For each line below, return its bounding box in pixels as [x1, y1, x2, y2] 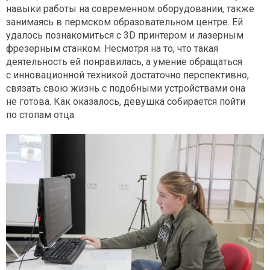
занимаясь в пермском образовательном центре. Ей [6, 16, 243, 28]
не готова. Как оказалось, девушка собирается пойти [6, 95, 245, 107]
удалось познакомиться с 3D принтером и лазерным [6, 29, 243, 41]
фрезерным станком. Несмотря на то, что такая [6, 42, 218, 54]
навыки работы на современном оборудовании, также [6, 2, 254, 14]
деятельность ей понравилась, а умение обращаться [6, 55, 242, 67]
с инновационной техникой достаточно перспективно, [6, 69, 249, 81]
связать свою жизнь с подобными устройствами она [6, 82, 245, 94]
